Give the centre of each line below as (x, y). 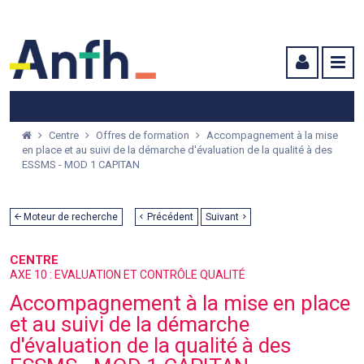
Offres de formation (144, 136)
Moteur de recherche (69, 217)
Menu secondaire (240, 18)
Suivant (222, 217)
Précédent (170, 217)
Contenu (318, 18)
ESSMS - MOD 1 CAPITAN (81, 165)
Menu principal (146, 18)
